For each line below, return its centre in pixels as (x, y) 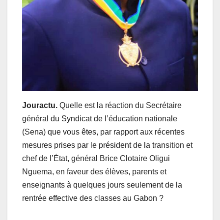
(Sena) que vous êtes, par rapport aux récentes (103, 132)
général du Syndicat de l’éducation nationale (100, 118)
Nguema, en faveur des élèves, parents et (94, 171)
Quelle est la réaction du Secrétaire (121, 105)
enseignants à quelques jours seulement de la (102, 185)
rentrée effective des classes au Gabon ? (93, 198)
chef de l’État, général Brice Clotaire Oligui (96, 158)
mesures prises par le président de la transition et (107, 145)
